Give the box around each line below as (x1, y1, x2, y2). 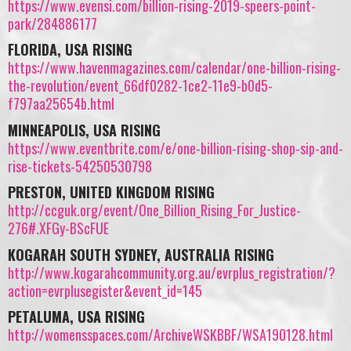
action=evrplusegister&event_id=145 (8, 280, 202, 301)
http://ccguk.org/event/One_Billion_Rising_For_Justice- (8, 200, 301, 221)
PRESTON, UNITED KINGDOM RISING (8, 182, 215, 203)
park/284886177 (8, 13, 97, 34)
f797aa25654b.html (8, 93, 114, 114)
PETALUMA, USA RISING (8, 306, 145, 327)
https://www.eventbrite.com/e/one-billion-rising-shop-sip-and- (8, 137, 343, 158)
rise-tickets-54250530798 (8, 155, 152, 176)
